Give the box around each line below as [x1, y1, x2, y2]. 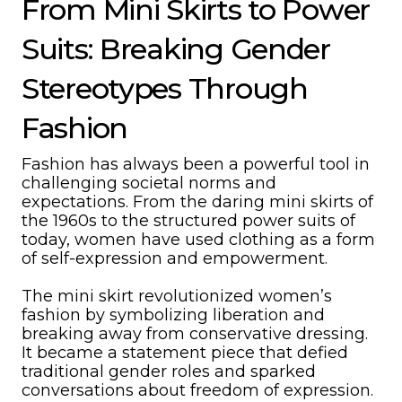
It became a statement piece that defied [22, 343, 348, 363]
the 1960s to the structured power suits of [22, 211, 355, 231]
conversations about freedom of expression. [22, 380, 373, 400]
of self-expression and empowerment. [22, 249, 328, 268]
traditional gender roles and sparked [22, 362, 316, 381]
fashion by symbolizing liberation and [22, 305, 325, 325]
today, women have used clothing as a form [22, 230, 375, 249]
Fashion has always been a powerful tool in [22, 154, 370, 174]
